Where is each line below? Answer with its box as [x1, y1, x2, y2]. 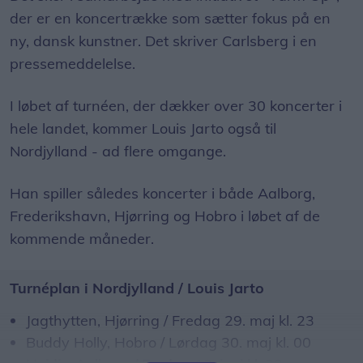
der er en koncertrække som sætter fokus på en [10, 9, 331, 28]
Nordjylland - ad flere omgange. [10, 142, 230, 161]
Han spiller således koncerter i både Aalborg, [10, 184, 315, 203]
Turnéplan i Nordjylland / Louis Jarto [10, 279, 264, 298]
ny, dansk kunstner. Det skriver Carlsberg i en [10, 32, 317, 51]
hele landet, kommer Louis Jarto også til [10, 119, 276, 139]
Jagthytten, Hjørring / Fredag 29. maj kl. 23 [26, 311, 314, 331]
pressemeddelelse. [10, 54, 139, 74]
